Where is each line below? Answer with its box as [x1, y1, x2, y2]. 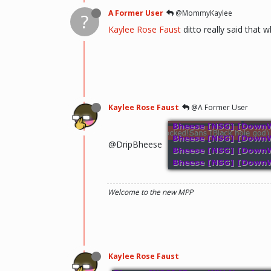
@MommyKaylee [174, 7, 232, 18]
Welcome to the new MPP [108, 186, 193, 197]
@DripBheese [108, 138, 165, 150]
